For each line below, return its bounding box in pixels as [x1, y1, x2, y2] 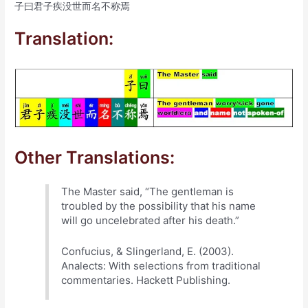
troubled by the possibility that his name [61, 199, 256, 212]
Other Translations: [14, 147, 175, 168]
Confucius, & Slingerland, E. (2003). [61, 245, 234, 258]
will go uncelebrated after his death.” [61, 213, 240, 227]
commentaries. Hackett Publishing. [61, 274, 231, 287]
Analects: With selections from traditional [61, 259, 261, 272]
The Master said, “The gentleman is [61, 184, 234, 198]
